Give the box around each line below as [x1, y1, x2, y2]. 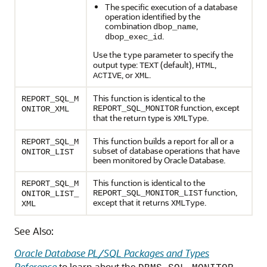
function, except [179, 101, 240, 113]
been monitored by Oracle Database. [93, 154, 225, 166]
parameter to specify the [142, 48, 233, 60]
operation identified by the [105, 10, 200, 22]
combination [105, 20, 153, 32]
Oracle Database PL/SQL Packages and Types [14, 246, 209, 259]
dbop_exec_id [105, 32, 162, 42]
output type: [93, 58, 139, 70]
